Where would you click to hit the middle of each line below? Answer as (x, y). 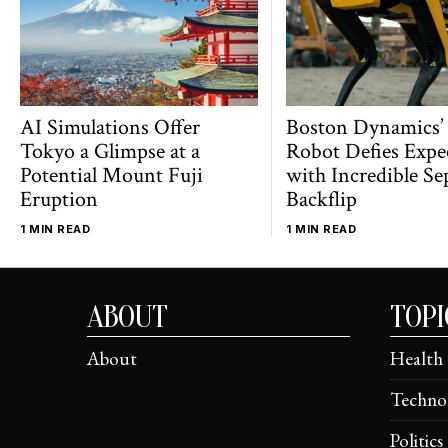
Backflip (322, 200)
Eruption (59, 200)
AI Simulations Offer (110, 128)
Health (416, 359)
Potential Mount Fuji (111, 176)
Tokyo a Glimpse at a (110, 152)
